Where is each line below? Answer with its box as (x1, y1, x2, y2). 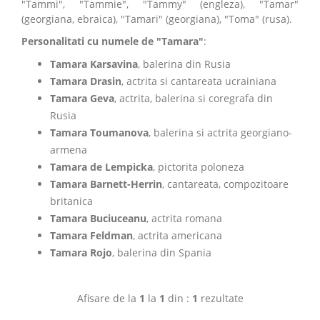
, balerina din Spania (112, 246, 211, 259)
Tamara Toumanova (50, 126, 149, 139)
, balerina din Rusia (138, 57, 231, 71)
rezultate (197, 291, 244, 305)
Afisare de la (76, 291, 139, 305)
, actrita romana (146, 211, 222, 225)
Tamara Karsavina (50, 57, 138, 71)
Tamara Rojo (50, 246, 112, 259)
